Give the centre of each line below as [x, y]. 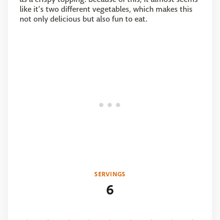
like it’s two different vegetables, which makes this [106, 9]
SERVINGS [110, 174]
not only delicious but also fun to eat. [83, 19]
